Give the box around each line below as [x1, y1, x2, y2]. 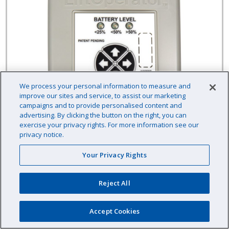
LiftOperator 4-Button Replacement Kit [28, 185, 201, 198]
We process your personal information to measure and [19, 81, 191, 90]
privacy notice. [19, 130, 64, 139]
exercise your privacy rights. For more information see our [19, 120, 199, 129]
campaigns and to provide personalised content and [19, 101, 182, 110]
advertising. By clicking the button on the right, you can [19, 110, 187, 120]
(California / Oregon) [70, 197, 159, 210]
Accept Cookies [89, 207, 140, 216]
